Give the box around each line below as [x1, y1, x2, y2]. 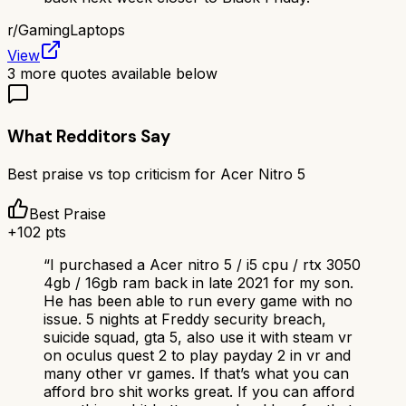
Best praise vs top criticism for [7, 164, 220, 183]
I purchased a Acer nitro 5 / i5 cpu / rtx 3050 [50, 255, 361, 274]
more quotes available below [15, 64, 217, 83]
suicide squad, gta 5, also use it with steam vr [43, 327, 353, 346]
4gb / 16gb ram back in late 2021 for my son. [43, 273, 353, 292]
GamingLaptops [18, 21, 125, 40]
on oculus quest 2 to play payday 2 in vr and [43, 345, 351, 364]
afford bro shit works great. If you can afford [43, 382, 354, 401]
